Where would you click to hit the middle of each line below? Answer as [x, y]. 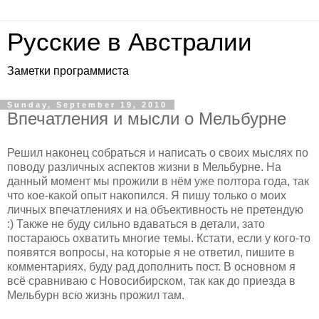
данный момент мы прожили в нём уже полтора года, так [158, 181]
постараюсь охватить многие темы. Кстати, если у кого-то [159, 238]
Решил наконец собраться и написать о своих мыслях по [158, 152]
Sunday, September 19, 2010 [87, 105]
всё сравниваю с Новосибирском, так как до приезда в [151, 281]
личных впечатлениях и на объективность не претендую [155, 209]
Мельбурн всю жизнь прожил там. [96, 295]
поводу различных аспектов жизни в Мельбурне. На [144, 167]
